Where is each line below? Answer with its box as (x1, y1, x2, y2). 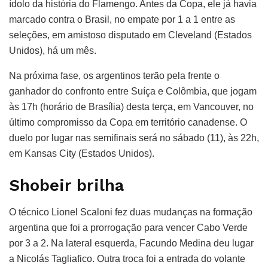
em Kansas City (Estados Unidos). (9, 148, 154, 159)
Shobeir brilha (9, 176, 124, 196)
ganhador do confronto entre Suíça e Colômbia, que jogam (9, 86, 257, 96)
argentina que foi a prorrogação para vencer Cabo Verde (9, 223, 248, 233)
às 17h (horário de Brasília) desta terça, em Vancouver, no (9, 101, 254, 112)
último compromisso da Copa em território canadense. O (9, 117, 247, 127)
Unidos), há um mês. (9, 45, 96, 56)
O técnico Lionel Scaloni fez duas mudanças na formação (9, 207, 252, 218)
